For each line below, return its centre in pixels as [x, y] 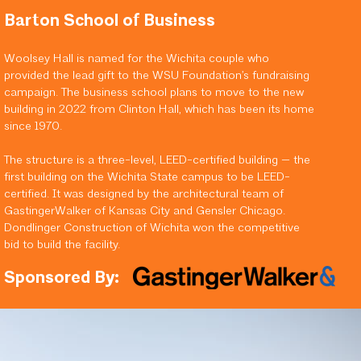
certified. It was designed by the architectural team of [143, 195]
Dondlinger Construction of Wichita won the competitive [151, 228]
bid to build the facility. [62, 245]
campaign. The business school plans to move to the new [154, 93]
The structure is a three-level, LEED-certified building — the [157, 161]
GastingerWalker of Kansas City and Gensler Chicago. [144, 212]
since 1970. [33, 127]
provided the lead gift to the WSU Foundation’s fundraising [156, 76]
